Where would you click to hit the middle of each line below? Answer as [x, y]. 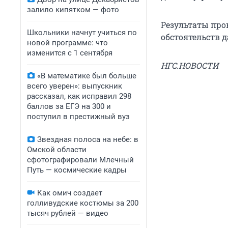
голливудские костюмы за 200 [83, 203]
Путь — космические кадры [77, 170]
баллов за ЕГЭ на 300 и [69, 106]
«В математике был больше [87, 76]
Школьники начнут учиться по [82, 33]
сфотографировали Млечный [80, 160]
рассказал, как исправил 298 [79, 96]
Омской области [57, 150]
